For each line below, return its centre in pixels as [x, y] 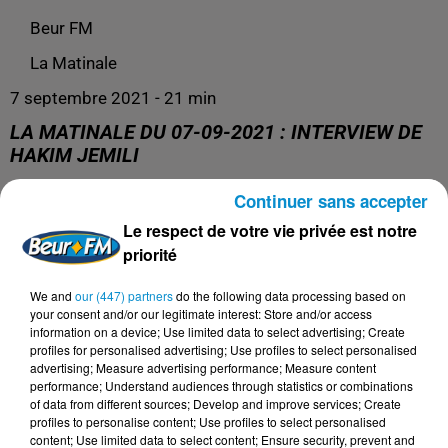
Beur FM [61, 28]
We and [52, 295]
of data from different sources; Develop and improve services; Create [215, 403]
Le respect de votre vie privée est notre [270, 230]
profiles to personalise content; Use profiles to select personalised [208, 421]
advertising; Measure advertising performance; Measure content [203, 367]
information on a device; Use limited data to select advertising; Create [217, 331]
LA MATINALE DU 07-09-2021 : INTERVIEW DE [216, 132]
